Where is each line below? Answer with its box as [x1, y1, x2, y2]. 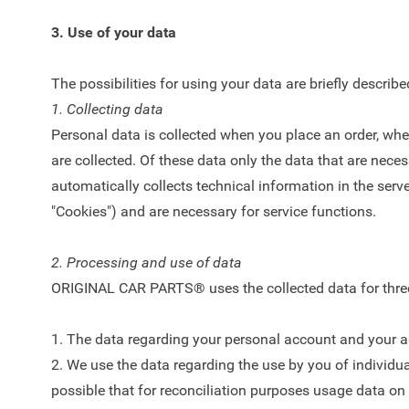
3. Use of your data [51, 24, 176, 41]
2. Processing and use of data [51, 254, 242, 271]
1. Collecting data [51, 100, 163, 118]
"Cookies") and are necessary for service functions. [51, 203, 380, 220]
